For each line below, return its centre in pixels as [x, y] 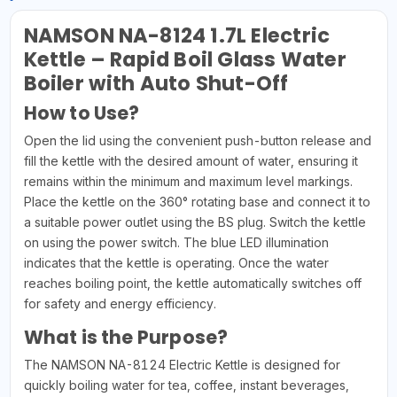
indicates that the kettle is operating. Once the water [176, 262]
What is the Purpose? [126, 337]
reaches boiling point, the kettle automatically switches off [192, 283]
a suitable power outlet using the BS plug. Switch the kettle [195, 222]
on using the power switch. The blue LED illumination [176, 242]
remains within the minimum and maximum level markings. [188, 181]
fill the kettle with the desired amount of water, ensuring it [191, 160]
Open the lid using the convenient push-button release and [197, 140]
